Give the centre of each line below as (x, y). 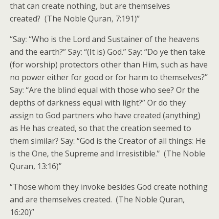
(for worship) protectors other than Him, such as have (109, 65)
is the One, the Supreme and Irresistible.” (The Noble (108, 153)
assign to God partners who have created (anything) (105, 115)
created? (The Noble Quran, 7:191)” (75, 19)
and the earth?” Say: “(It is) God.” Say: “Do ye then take (108, 52)
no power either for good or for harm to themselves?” (109, 77)
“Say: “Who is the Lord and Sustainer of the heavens (105, 39)
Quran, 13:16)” (36, 166)
